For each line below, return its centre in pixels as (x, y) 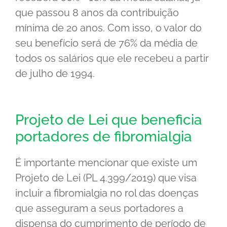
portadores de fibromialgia (104, 136)
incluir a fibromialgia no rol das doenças (107, 193)
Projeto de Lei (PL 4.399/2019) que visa (106, 178)
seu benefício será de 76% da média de (106, 43)
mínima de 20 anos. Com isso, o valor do (108, 28)
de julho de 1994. (55, 73)
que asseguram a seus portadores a (99, 208)
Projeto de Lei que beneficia (109, 120)
